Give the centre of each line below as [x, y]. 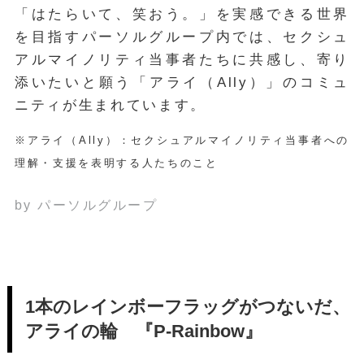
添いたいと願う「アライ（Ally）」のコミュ [182, 83]
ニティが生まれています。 [110, 106]
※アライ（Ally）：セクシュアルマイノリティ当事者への [182, 141]
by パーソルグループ [86, 206]
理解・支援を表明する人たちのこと [116, 163]
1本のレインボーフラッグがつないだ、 [187, 307]
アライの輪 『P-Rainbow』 [143, 331]
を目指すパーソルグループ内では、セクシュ [182, 37]
